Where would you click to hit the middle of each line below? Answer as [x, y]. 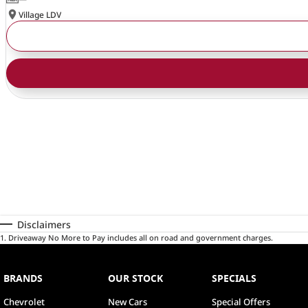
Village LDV [40, 14]
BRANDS [23, 278]
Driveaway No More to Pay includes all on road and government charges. [141, 238]
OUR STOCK [135, 278]
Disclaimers [44, 225]
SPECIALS [234, 278]
